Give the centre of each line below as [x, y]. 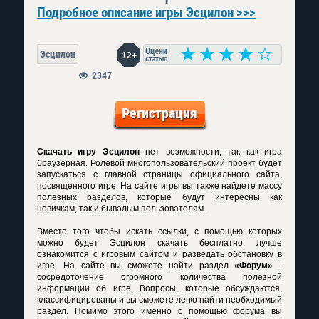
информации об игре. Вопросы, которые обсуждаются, [159, 288]
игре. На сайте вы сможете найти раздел [136, 266]
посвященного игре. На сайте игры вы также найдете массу [159, 186]
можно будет [74, 243]
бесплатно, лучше [235, 243]
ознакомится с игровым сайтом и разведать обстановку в [159, 254]
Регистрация [159, 113]
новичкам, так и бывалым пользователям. [121, 209]
